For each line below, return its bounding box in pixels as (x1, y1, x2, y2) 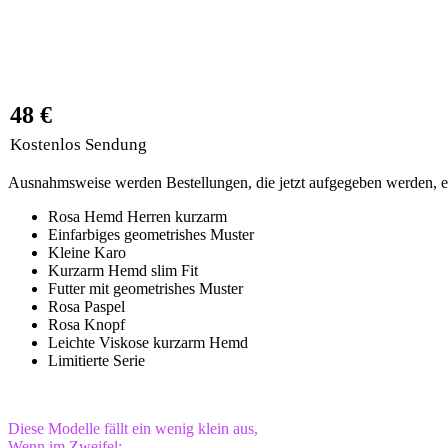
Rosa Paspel (48, 297, 125, 315)
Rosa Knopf (48, 315, 125, 333)
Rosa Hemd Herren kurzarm (48, 207, 227, 225)
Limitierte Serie (48, 351, 145, 369)
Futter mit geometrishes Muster (48, 279, 243, 297)
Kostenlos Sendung (10, 134, 147, 154)
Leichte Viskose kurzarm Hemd (48, 333, 248, 351)
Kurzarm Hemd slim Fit (48, 261, 198, 279)
